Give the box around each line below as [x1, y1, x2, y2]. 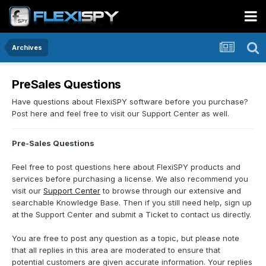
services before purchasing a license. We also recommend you [12, 173, 248, 183]
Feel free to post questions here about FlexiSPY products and [12, 161, 240, 172]
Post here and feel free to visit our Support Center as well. [12, 108, 229, 118]
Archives [12, 43, 42, 52]
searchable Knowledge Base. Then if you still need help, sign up [12, 197, 252, 207]
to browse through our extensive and [100, 185, 241, 195]
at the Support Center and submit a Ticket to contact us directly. [12, 209, 251, 219]
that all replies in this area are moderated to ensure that [12, 245, 220, 255]
